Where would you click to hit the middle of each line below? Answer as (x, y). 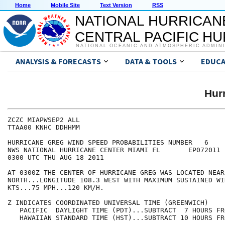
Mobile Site (65, 5)
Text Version (116, 5)
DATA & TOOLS (151, 62)
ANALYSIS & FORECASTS (58, 62)
